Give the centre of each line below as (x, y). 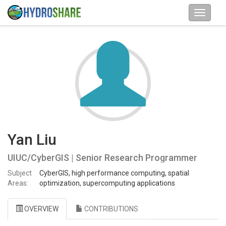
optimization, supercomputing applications (107, 183)
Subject (20, 173)
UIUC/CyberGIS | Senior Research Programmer (102, 158)
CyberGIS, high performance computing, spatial (114, 173)
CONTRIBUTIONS (110, 209)
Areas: (18, 183)
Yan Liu (32, 139)
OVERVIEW (41, 209)
